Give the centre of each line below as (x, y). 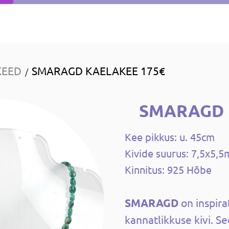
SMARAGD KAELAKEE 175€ (98, 71)
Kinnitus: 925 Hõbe (168, 170)
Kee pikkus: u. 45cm (170, 137)
